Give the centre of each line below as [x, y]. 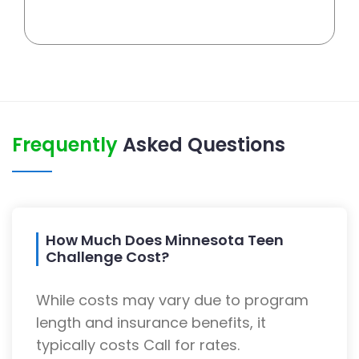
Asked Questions [204, 145]
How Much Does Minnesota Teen [165, 240]
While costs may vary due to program [172, 301]
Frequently [67, 145]
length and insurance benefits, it [151, 323]
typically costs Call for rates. [138, 345]
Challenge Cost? [107, 257]
